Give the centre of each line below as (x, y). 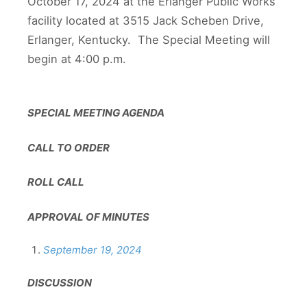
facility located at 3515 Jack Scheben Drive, (146, 21)
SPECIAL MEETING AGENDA (96, 113)
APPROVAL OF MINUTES (88, 217)
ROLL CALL (56, 182)
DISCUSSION (60, 283)
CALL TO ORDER (69, 147)
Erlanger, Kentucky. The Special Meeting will (149, 40)
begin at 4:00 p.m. (78, 59)
